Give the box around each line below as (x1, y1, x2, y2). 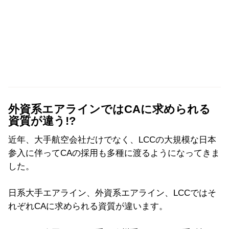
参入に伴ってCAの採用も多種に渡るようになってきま (8, 148, 220, 158)
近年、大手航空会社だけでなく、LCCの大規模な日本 (8, 134, 216, 145)
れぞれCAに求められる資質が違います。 (8, 201, 168, 211)
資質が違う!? (8, 114, 76, 127)
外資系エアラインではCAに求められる (8, 103, 211, 116)
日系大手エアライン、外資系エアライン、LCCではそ (8, 188, 216, 198)
